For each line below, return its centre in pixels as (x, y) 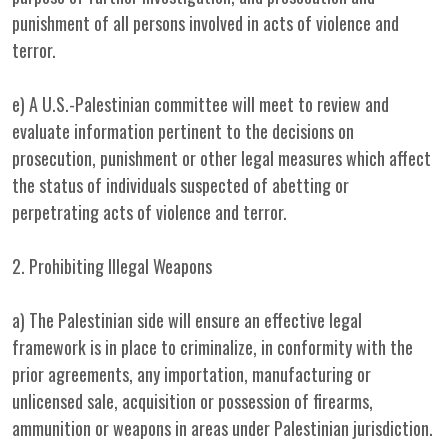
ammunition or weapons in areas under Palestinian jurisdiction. (222, 428)
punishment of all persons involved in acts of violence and (205, 23)
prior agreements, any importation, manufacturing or (191, 374)
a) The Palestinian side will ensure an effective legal (187, 320)
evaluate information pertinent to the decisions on (183, 131)
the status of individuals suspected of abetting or (180, 185)
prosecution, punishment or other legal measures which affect (221, 158)
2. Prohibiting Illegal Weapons (112, 266)
